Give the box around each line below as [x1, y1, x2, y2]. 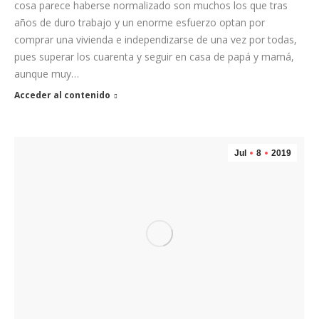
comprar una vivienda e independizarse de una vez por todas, [14, 32, 297, 46]
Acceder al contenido [14, 88, 110, 101]
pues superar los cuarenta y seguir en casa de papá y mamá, [14, 49, 294, 63]
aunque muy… [14, 66, 79, 80]
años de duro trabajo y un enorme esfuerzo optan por [14, 15, 265, 29]
